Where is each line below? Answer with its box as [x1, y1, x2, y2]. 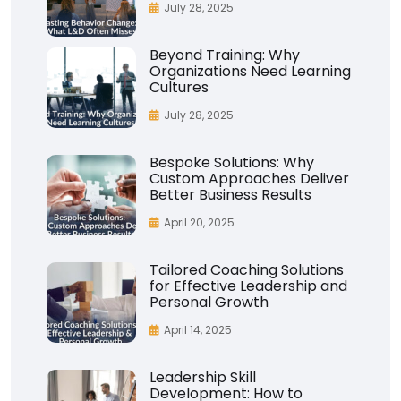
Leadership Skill [149, 366, 256, 388]
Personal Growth [149, 291, 269, 312]
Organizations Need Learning [149, 60, 351, 81]
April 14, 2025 [164, 321, 232, 337]
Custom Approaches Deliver [149, 167, 349, 189]
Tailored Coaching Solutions [149, 259, 344, 280]
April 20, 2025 [164, 214, 235, 230]
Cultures [149, 76, 209, 98]
